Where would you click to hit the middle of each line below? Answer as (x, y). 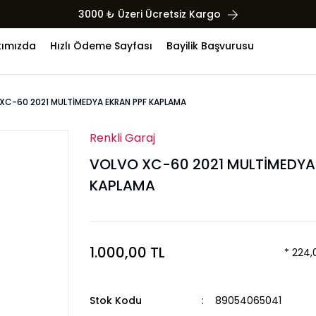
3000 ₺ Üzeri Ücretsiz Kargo (150, 14)
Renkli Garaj (122, 138)
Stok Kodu (116, 300)
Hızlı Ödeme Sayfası (101, 45)
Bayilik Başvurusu (210, 45)
